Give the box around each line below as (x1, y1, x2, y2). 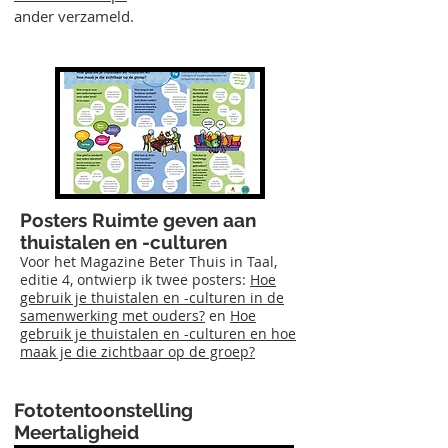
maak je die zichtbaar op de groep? (20, 342, 255, 361)
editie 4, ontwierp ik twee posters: (20, 270, 250, 289)
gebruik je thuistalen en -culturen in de (20, 288, 284, 307)
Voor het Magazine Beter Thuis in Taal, (20, 252, 277, 271)
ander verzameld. (14, 6, 134, 26)
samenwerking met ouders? (20, 306, 205, 325)
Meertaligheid (14, 421, 139, 443)
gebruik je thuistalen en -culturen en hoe (20, 324, 296, 343)
